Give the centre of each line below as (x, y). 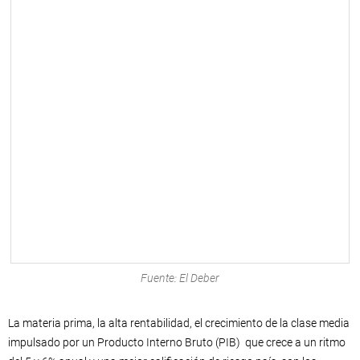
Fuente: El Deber (180, 278)
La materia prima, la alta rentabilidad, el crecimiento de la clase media (179, 323)
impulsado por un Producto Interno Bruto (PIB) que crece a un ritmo (177, 342)
